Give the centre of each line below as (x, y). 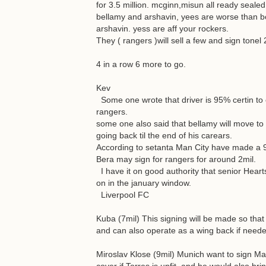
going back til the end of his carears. (164, 135)
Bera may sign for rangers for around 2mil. (176, 159)
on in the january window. (144, 183)
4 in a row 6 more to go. (141, 64)
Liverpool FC (123, 195)
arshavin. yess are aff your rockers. (162, 28)
